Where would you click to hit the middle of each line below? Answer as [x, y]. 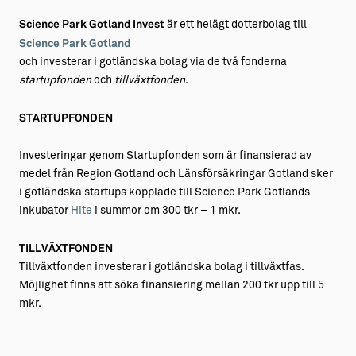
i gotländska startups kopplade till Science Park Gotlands [164, 193]
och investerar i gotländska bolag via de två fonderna [153, 62]
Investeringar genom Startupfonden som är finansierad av [165, 156]
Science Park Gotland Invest [92, 25]
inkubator [45, 211]
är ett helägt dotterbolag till [236, 25]
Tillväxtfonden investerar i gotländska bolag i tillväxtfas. [161, 267]
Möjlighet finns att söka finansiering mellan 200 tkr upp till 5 [172, 286]
